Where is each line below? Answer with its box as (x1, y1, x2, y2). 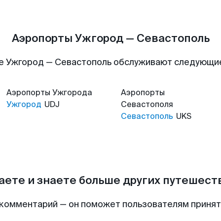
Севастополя (121, 99, 173, 110)
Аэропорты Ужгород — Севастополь (11, 31, 210, 45)
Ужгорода (52, 87, 92, 98)
